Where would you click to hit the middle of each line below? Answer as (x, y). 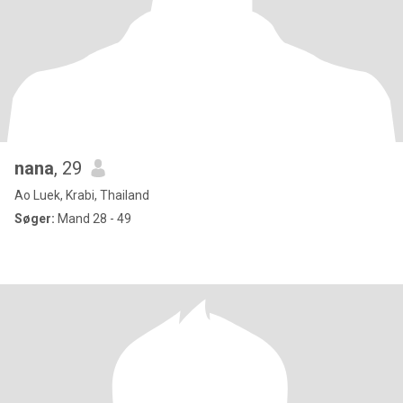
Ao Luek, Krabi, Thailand (82, 195)
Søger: (35, 219)
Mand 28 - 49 (93, 219)
